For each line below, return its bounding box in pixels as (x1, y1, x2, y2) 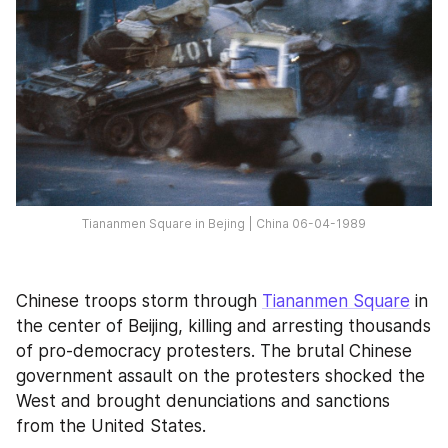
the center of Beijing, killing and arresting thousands (16, 316, 431, 337)
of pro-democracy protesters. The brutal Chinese (16, 341, 412, 362)
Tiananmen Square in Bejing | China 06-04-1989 (82, 215, 366, 231)
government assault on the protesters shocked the (16, 366, 425, 387)
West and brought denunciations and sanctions (16, 391, 390, 412)
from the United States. (16, 416, 206, 437)
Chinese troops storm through (16, 291, 262, 312)
